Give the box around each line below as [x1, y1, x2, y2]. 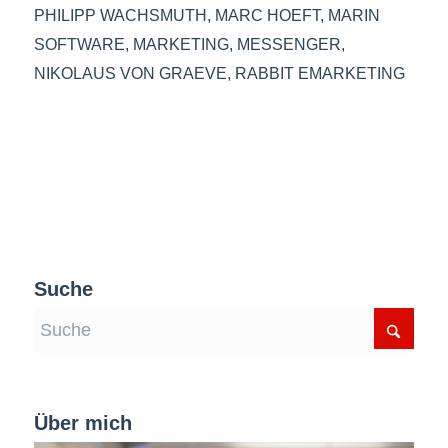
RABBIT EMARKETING [234, 64, 405, 83]
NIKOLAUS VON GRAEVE [33, 64, 227, 83]
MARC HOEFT [214, 6, 320, 25]
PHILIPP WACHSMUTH [33, 6, 207, 25]
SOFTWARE [33, 35, 125, 54]
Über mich [33, 412, 132, 435]
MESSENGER [236, 35, 341, 54]
